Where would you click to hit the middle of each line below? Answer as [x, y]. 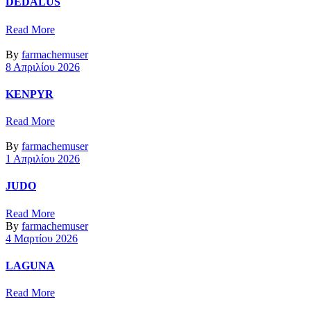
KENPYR [30, 94]
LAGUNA [30, 265]
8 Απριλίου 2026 [43, 67]
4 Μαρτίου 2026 [42, 238]
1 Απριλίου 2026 [43, 159]
